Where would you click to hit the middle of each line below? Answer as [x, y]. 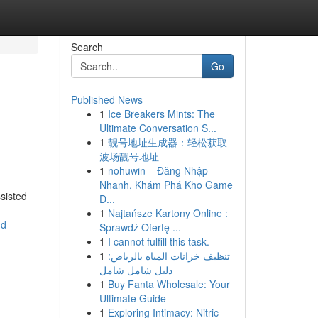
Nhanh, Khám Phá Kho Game [166, 185]
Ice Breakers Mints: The [161, 114]
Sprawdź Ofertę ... [140, 227]
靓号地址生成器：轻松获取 [167, 142]
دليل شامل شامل [136, 270]
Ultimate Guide [132, 298]
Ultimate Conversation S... [158, 128]
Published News [106, 99]
